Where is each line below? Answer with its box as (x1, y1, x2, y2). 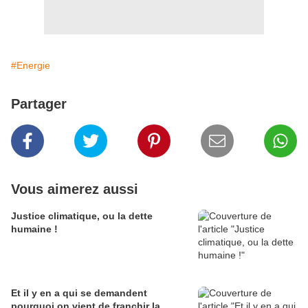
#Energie (11, 60, 50, 71)
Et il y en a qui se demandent (11, 287, 147, 298)
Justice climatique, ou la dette (11, 210, 153, 221)
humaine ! (11, 223, 58, 234)
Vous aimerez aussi (11, 181, 138, 197)
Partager (11, 96, 67, 111)
